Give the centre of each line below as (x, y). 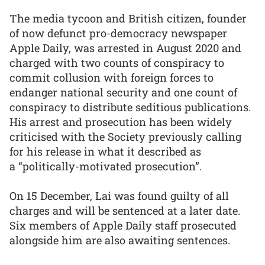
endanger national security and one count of (123, 92)
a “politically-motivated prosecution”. (106, 166)
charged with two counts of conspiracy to (117, 62)
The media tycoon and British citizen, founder (128, 18)
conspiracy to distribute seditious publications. (130, 107)
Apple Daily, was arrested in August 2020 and (125, 48)
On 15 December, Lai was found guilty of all (119, 196)
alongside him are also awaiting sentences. (121, 240)
